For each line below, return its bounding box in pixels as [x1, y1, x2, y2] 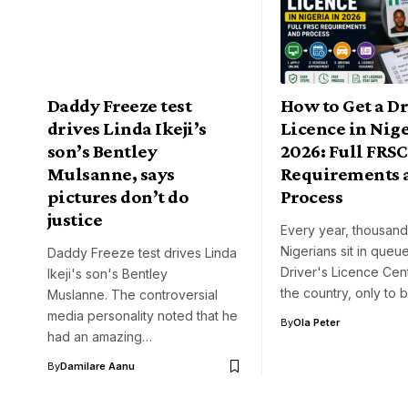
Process [280, 186, 343, 209]
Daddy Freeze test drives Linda [47, 245, 237, 261]
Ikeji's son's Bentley [47, 266, 168, 282]
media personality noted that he [47, 308, 238, 324]
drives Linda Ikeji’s [47, 117, 207, 140]
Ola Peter [293, 316, 340, 330]
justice [47, 209, 103, 231]
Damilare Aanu [60, 360, 135, 373]
